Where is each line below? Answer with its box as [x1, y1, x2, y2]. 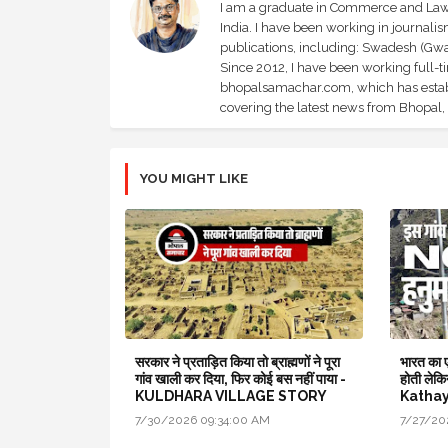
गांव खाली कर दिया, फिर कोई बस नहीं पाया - [134, 370, 346, 387]
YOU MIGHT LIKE [139, 170, 248, 186]
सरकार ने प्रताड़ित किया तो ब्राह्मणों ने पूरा [134, 353, 340, 370]
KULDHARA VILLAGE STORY [134, 387, 327, 404]
